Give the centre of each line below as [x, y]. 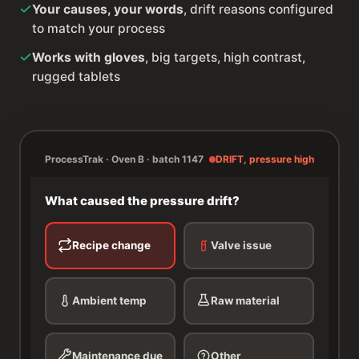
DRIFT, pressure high [265, 159]
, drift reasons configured [258, 10]
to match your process [98, 29]
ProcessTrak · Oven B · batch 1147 [124, 159]
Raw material [245, 301]
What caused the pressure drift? [142, 201]
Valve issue [241, 246]
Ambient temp [109, 301]
